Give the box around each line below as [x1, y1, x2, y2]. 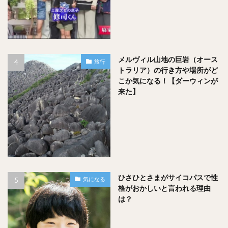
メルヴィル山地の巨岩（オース [118, 55, 218, 64]
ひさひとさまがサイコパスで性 [118, 173, 218, 182]
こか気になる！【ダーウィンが [118, 76, 218, 85]
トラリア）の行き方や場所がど [118, 66, 218, 75]
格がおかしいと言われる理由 [118, 183, 211, 192]
